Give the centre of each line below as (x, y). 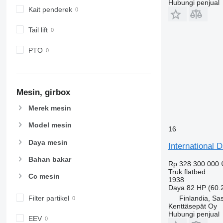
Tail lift (38, 30)
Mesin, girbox (43, 93)
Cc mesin (44, 176)
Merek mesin (50, 108)
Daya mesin (48, 142)
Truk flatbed (187, 171)
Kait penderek (50, 9)
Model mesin (50, 125)
